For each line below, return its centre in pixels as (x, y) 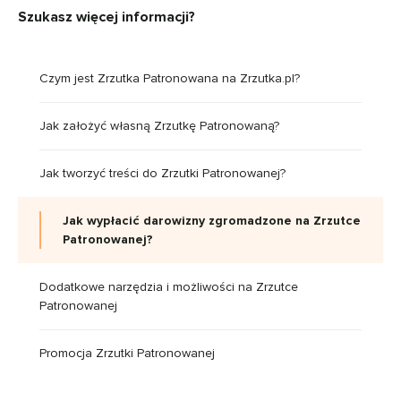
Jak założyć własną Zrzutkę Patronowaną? (159, 125)
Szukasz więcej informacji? (107, 17)
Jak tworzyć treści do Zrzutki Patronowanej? (162, 173)
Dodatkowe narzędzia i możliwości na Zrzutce (169, 286)
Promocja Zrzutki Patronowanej (127, 353)
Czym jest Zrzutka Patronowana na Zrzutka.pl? (170, 78)
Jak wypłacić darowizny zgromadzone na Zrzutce (212, 220)
